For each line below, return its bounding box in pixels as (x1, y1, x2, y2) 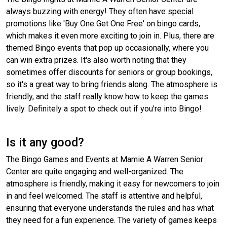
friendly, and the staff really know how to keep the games (6, 92, 208, 102)
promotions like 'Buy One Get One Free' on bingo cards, (6, 19, 200, 29)
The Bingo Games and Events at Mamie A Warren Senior (6, 155, 203, 165)
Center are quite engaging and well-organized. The (6, 167, 183, 177)
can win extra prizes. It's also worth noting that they (6, 55, 186, 65)
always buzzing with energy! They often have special (6, 7, 194, 17)
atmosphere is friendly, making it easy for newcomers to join (6, 179, 219, 189)
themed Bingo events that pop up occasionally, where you (6, 43, 209, 53)
